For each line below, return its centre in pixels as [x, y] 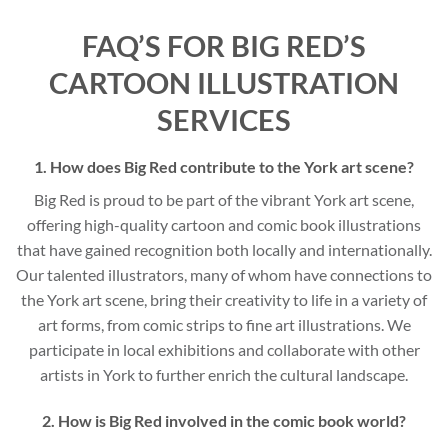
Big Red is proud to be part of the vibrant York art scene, [224, 199]
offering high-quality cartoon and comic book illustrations [224, 224]
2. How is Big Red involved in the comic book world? [224, 420]
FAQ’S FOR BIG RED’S [224, 46]
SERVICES [224, 120]
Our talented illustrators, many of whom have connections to [224, 274]
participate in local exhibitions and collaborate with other [224, 349]
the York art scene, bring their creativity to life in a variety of [224, 299]
